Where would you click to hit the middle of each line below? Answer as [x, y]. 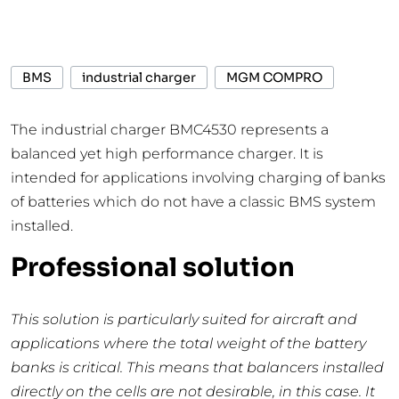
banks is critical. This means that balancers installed [197, 368]
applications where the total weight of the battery [188, 344]
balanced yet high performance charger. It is [167, 154]
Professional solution [153, 268]
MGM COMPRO [274, 77]
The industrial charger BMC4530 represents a [170, 130]
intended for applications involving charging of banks [198, 178]
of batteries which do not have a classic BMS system [193, 202]
